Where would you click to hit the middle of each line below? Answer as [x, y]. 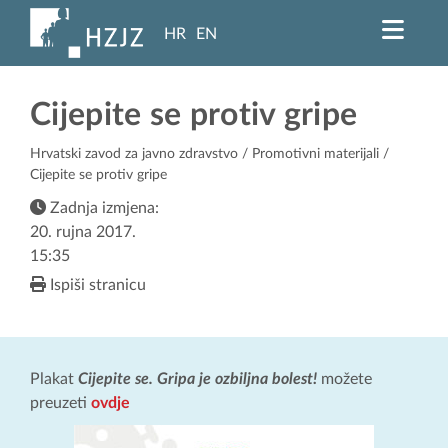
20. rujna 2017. [83, 232]
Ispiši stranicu [96, 285]
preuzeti [60, 403]
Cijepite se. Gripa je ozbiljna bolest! [197, 379]
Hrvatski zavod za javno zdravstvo [134, 154]
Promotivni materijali [315, 154]
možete [344, 379]
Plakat [54, 379]
